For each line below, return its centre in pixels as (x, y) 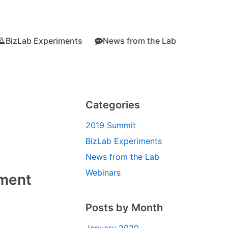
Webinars (103, 173)
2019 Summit (111, 125)
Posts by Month (124, 208)
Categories (113, 105)
